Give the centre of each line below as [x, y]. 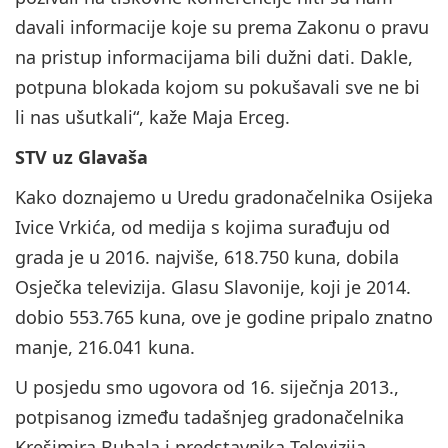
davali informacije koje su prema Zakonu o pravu [222, 27]
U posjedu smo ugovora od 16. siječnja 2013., [207, 387]
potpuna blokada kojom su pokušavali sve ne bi [217, 87]
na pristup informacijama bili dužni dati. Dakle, [214, 57]
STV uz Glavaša [81, 157]
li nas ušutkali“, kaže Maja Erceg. [152, 117]
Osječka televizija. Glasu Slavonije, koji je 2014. [213, 287]
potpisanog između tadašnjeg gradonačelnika [209, 417]
